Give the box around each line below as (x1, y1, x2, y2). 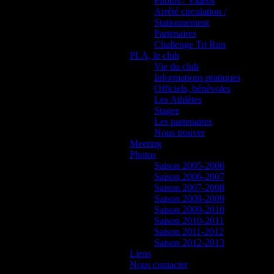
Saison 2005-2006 (154, 160, 224, 171)
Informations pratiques (154, 72, 240, 83)
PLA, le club (130, 50, 179, 61)
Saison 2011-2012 (154, 226, 224, 237)
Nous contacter (130, 259, 188, 270)
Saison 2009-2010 (154, 204, 224, 215)
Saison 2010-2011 (154, 215, 224, 226)
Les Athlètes (154, 94, 202, 105)
